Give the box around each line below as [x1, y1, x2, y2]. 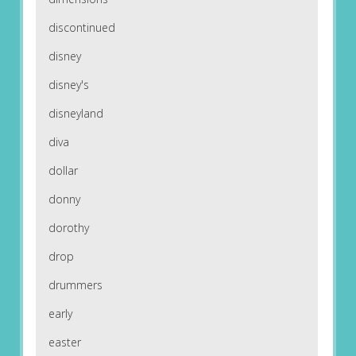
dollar [48, 163, 78, 179]
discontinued [48, 20, 115, 36]
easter [48, 335, 81, 350]
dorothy [48, 220, 89, 236]
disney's [48, 77, 89, 93]
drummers [48, 277, 103, 293]
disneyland [48, 106, 103, 122]
